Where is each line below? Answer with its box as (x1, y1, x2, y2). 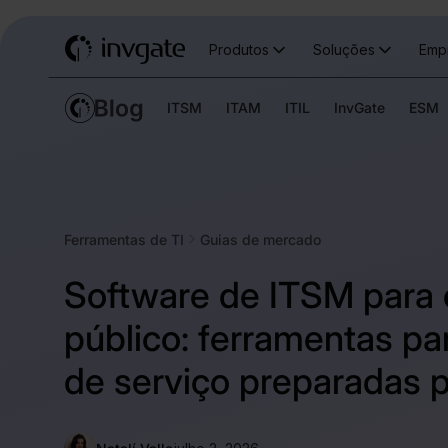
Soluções (312, 40, 375, 58)
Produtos (208, 40, 269, 58)
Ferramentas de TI (64, 230, 184, 248)
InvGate (334, 98, 385, 116)
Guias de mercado (200, 230, 321, 248)
